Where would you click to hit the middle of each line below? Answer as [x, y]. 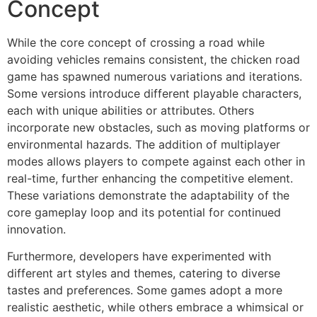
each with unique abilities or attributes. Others [131, 110]
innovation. [36, 229]
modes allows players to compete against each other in [156, 161]
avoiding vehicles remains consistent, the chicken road [154, 59]
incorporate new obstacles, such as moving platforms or [158, 127]
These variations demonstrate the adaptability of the [148, 195]
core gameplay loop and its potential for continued [144, 212]
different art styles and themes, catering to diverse [144, 273]
